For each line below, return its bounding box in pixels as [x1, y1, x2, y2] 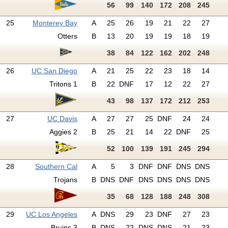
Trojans [53, 176, 77, 184]
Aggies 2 [49, 128, 77, 136]
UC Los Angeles [25, 210, 77, 219]
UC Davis [47, 115, 77, 123]
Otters [57, 32, 77, 41]
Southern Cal [35, 162, 77, 171]
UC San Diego [31, 67, 77, 75]
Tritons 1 [49, 80, 77, 89]
